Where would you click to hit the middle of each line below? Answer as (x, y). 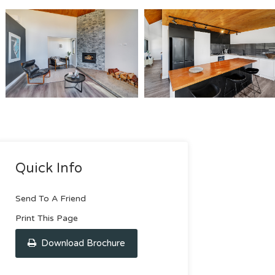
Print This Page (46, 218)
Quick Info (48, 168)
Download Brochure (82, 243)
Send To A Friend (50, 199)
